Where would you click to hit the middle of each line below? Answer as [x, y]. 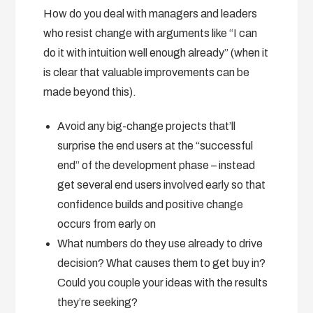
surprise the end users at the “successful [155, 145]
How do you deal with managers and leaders [151, 13]
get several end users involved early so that [162, 184]
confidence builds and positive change [151, 204]
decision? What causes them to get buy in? [162, 263]
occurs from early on [107, 224]
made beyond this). [90, 92]
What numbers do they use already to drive [160, 243]
